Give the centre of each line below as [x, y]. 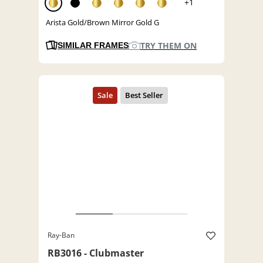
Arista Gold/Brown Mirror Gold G [102, 23]
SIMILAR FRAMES [93, 45]
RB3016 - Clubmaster [96, 253]
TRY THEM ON [168, 46]
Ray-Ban [61, 235]
